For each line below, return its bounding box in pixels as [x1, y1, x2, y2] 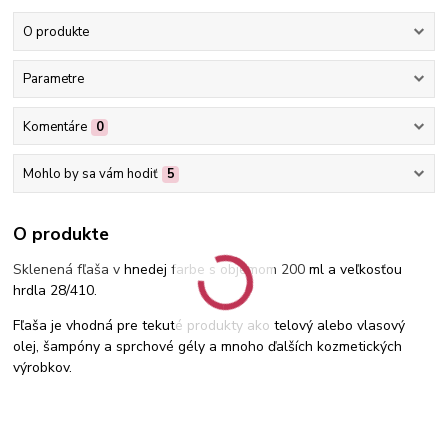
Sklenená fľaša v [13, 260, 125, 280]
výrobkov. [13, 358, 73, 378]
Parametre [22, 70, 84, 89]
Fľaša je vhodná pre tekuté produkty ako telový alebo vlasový [13, 316, 406, 336]
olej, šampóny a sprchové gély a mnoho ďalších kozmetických [13, 337, 403, 357]
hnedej [124, 260, 172, 280]
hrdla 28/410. [13, 281, 98, 301]
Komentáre [22, 117, 87, 136]
